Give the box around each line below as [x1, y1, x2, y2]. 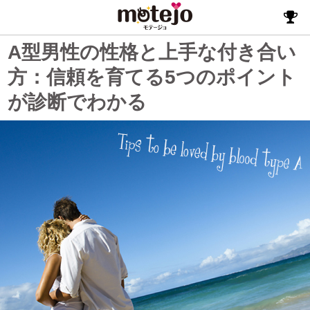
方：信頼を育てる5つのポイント [8, 66, 297, 88]
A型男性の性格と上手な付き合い [8, 42, 297, 63]
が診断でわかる [8, 91, 147, 113]
